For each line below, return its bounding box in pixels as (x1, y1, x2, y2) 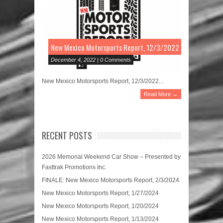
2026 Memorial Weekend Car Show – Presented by (42, 153, 181, 160)
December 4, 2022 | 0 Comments (51, 56, 131, 63)
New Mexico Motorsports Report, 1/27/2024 (42, 189, 159, 197)
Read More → (144, 91, 178, 97)
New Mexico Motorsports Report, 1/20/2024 (42, 202, 159, 210)
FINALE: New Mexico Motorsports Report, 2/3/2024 (42, 176, 179, 184)
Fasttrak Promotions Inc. (42, 163, 107, 171)
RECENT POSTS (42, 128, 92, 142)
